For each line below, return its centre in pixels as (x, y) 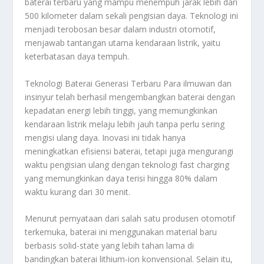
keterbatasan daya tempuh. (77, 57)
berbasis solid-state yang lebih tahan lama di (110, 245)
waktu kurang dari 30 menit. (78, 192)
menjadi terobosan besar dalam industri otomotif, (121, 29)
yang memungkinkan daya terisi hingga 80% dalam (121, 178)
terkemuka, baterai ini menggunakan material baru (121, 232)
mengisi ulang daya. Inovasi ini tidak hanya (105, 137)
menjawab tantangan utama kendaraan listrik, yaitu (123, 43)
